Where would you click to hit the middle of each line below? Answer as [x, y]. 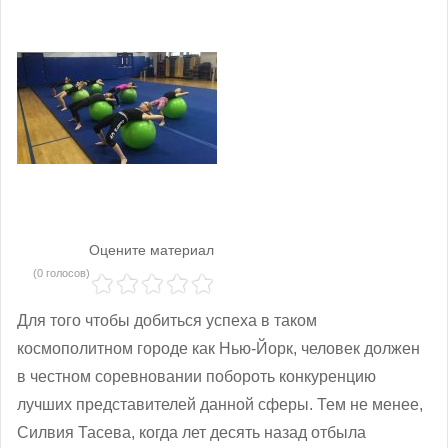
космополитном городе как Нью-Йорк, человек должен [218, 348]
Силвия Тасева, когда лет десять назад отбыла [191, 432]
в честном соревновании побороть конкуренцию [196, 376]
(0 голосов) [61, 272]
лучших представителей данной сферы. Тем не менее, [220, 404]
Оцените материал [151, 249]
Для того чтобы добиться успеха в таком [167, 320]
